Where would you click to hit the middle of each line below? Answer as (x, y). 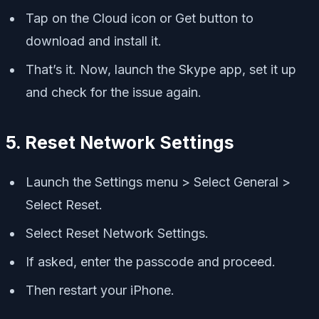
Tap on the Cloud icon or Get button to (140, 19)
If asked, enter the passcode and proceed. (151, 262)
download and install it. (94, 41)
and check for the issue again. (114, 93)
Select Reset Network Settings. (117, 233)
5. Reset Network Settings (120, 143)
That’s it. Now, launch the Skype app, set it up (161, 70)
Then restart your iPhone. (100, 290)
